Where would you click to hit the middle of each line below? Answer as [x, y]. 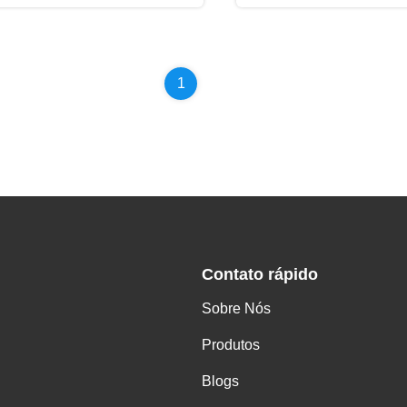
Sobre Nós [236, 308]
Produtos [231, 345]
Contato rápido [260, 274]
